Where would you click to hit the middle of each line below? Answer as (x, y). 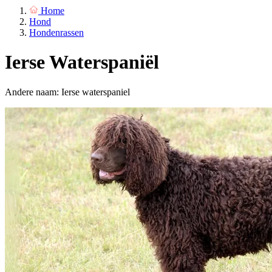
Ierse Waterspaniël (82, 62)
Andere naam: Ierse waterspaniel (67, 92)
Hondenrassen (56, 32)
